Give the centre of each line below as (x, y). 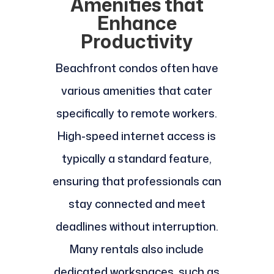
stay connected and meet (137, 204)
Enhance (137, 23)
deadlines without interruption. (137, 227)
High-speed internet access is (137, 136)
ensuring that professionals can (137, 181)
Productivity (137, 42)
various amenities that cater (137, 91)
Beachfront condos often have (137, 68)
